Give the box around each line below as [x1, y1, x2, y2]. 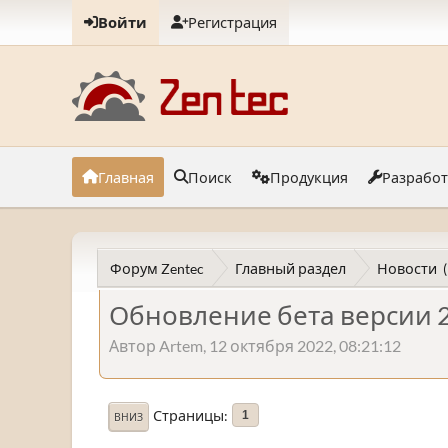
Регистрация [188, 14, 277, 31]
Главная [98, 168, 154, 186]
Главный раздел [235, 259, 346, 277]
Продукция [270, 168, 348, 186]
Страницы [153, 406, 224, 424]
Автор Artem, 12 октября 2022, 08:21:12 [109, 335, 401, 355]
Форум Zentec [110, 259, 204, 277]
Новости [377, 259, 437, 277]
